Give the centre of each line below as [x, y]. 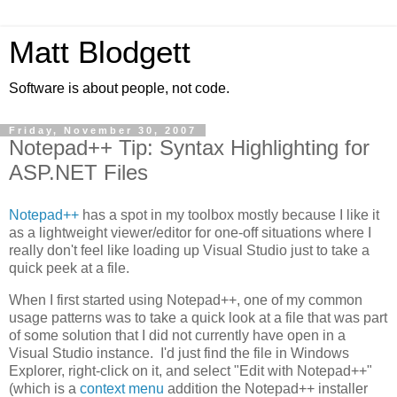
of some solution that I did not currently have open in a [177, 335]
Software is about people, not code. [119, 88]
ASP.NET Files [78, 172]
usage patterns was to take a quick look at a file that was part [198, 317]
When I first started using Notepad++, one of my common [186, 300]
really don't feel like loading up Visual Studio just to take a [189, 250]
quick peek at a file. [69, 268]
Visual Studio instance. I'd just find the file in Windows [179, 353]
